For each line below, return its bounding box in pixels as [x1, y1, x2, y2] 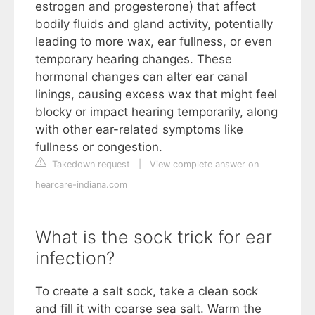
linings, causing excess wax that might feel [35, 86, 277, 101]
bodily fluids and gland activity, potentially [35, 16, 273, 31]
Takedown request [49, 158, 130, 169]
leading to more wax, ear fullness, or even [35, 34, 272, 49]
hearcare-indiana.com [35, 179, 127, 190]
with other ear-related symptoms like [35, 122, 243, 136]
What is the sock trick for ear [35, 226, 272, 247]
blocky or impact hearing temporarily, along [35, 104, 278, 119]
